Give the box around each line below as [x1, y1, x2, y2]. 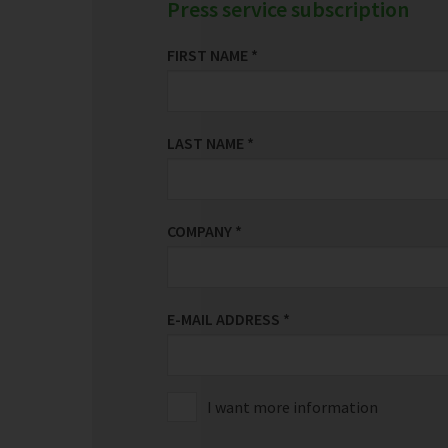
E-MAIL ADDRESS [167, 309, 283, 329]
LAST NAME [167, 133, 247, 153]
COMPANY [167, 221, 235, 241]
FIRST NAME [167, 45, 251, 65]
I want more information [207, 397, 378, 417]
